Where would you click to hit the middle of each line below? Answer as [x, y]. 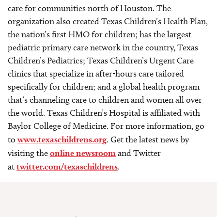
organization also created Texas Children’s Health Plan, [108, 21]
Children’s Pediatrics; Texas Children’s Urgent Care [101, 61]
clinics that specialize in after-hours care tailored [96, 74]
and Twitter [138, 153]
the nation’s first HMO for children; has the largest [100, 34]
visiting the [29, 153]
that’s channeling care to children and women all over [105, 100]
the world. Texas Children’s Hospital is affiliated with [104, 113]
